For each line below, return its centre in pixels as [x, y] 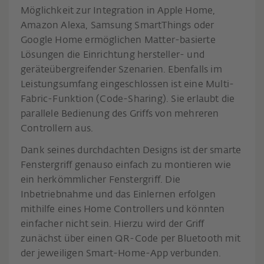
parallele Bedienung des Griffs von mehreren [120, 114]
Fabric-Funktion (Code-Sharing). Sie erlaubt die [128, 99]
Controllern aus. [57, 129]
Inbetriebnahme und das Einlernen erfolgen [118, 195]
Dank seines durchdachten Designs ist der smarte [131, 151]
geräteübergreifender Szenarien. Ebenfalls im [121, 70]
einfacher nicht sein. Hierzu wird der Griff [113, 224]
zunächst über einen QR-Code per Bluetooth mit [131, 239]
